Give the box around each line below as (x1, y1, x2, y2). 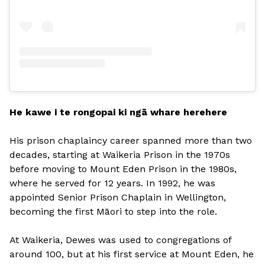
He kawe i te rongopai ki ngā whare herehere (9, 106, 227, 118)
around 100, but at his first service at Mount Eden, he (9, 248, 254, 260)
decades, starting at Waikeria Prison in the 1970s (9, 149, 230, 161)
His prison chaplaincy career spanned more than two (9, 135, 252, 147)
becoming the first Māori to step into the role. (9, 206, 217, 218)
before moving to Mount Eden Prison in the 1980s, (9, 163, 237, 175)
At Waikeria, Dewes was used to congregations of (9, 234, 231, 246)
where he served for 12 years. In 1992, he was (9, 177, 215, 189)
